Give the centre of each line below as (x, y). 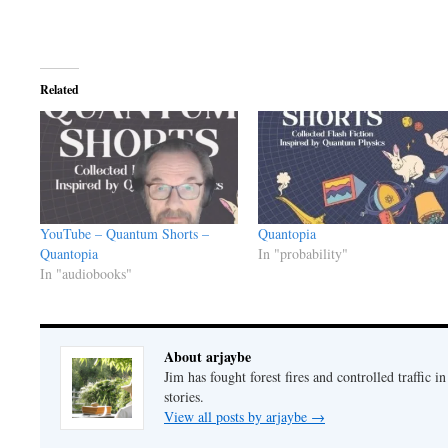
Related (59, 90)
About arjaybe (207, 357)
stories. (184, 397)
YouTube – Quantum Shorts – (124, 234)
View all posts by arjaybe (237, 417)
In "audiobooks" (86, 274)
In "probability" (302, 254)
